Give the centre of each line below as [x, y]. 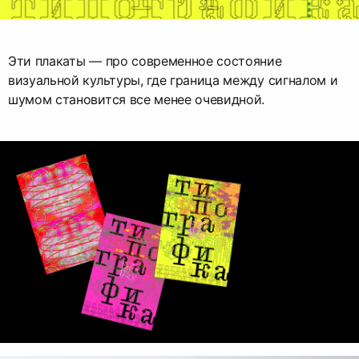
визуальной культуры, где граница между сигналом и [173, 80]
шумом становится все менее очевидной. [137, 99]
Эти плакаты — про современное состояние [145, 61]
